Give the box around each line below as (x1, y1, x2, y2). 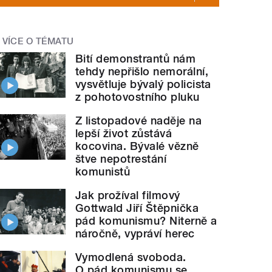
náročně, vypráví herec (75, 226, 195, 240)
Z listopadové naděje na (75, 114, 202, 127)
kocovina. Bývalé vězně (75, 139, 199, 152)
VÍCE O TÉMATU (2, 36, 74, 47)
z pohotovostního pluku (75, 90, 200, 103)
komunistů (75, 165, 131, 178)
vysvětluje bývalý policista (75, 77, 211, 90)
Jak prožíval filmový (75, 188, 180, 202)
